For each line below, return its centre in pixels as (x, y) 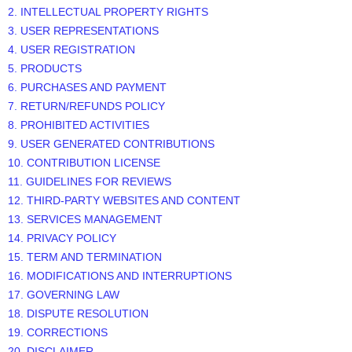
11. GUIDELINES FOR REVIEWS (90, 182)
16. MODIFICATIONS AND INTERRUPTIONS (120, 276)
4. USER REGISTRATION (71, 50)
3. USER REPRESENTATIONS (83, 31)
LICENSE (137, 163)
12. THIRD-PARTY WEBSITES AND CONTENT (124, 201)
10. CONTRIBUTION (61, 163)
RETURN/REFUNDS (71, 106)
